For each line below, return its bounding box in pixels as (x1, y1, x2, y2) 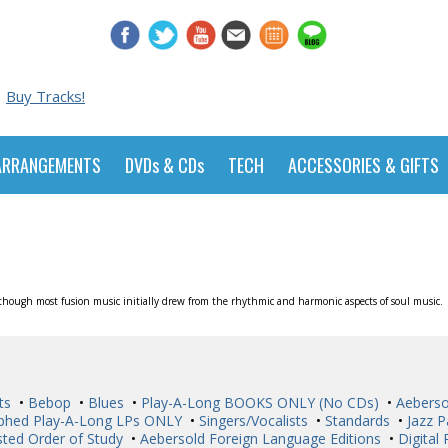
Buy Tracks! (6, 86, 85, 106)
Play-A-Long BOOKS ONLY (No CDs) (137, 393, 379, 412)
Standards (321, 411, 390, 430)
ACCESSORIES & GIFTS (288, 152, 439, 178)
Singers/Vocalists (195, 411, 308, 430)
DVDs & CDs (125, 152, 204, 178)
